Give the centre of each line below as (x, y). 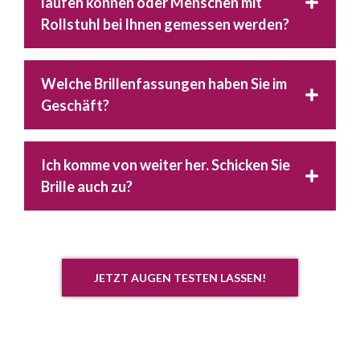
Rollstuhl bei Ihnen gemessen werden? (165, 24)
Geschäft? (75, 105)
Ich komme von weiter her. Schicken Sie (166, 164)
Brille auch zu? (87, 186)
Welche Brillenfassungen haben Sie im (164, 83)
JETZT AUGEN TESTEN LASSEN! (180, 277)
